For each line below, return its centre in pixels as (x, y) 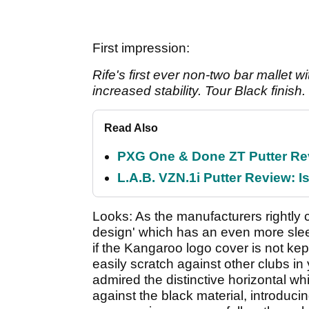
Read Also (131, 128)
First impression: (141, 48)
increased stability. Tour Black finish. (199, 91)
